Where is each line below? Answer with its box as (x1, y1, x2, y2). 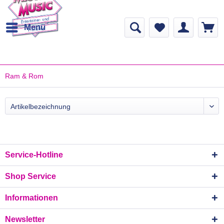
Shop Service (5, 172, 56, 180)
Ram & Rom (5, 72, 43, 80)
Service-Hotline (5, 150, 63, 159)
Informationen (5, 193, 58, 202)
